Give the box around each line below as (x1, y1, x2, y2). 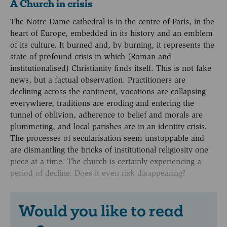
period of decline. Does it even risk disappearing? (10, 168, 185, 178)
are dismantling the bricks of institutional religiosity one (10, 145, 208, 155)
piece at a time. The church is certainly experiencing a (10, 157, 201, 167)
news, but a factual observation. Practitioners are (10, 75, 185, 85)
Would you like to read (19, 200, 183, 221)
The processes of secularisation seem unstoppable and (10, 133, 204, 143)
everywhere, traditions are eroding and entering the (10, 98, 194, 108)
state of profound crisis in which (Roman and (10, 52, 171, 62)
